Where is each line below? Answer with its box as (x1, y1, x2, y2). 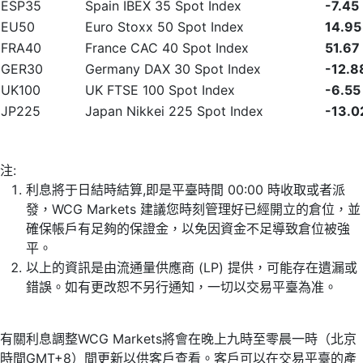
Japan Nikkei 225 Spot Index (85, 103, 263, 119)
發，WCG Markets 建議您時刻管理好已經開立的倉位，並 (26, 201, 361, 217)
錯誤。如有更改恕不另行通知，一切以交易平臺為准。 (26, 279, 337, 295)
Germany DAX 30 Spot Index (85, 61, 261, 77)
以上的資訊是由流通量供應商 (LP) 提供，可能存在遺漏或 (26, 259, 357, 275)
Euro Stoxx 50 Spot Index (85, 19, 244, 35)
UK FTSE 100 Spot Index (85, 82, 235, 98)
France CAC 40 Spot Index (85, 40, 249, 56)
